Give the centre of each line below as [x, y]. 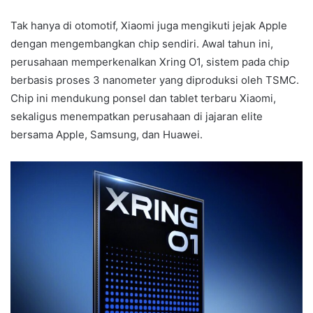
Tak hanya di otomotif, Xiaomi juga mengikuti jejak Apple [149, 25]
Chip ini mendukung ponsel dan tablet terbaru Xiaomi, [143, 98]
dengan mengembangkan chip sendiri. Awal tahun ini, [142, 43]
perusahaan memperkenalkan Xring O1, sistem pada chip [150, 61]
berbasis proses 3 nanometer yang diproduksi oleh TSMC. [155, 80]
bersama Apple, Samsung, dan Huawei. [107, 134]
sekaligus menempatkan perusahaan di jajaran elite [137, 116]
